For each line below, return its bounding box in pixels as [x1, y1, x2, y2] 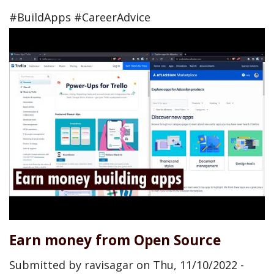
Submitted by [9, 257, 84, 272]
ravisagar [84, 257, 133, 272]
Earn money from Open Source [9, 230, 221, 250]
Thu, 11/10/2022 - [153, 257, 244, 272]
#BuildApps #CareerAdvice [9, 10, 150, 24]
